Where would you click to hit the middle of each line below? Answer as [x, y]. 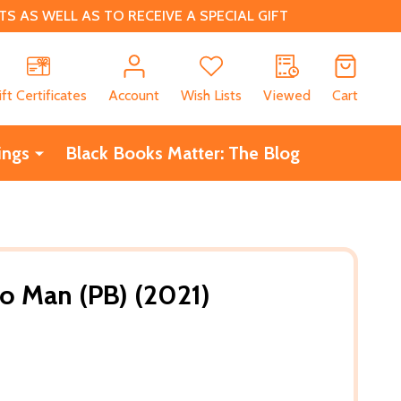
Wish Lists [211, 95]
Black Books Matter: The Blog [182, 153]
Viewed [287, 95]
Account [134, 95]
